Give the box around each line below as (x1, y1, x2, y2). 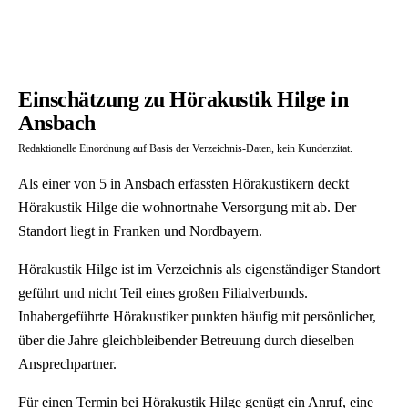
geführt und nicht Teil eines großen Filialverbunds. (18, 285, 308, 301)
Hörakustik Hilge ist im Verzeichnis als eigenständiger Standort (18, 261, 380, 277)
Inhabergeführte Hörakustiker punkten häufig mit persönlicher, (18, 309, 376, 324)
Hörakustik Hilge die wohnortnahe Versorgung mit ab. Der (18, 199, 356, 215)
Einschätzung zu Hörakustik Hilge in (18, 87, 349, 111)
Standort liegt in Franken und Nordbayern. (18, 223, 262, 239)
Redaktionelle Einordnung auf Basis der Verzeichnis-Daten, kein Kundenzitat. (18, 142, 352, 155)
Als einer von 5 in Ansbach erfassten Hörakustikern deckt (18, 176, 349, 191)
